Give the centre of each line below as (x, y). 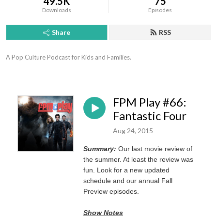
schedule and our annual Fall (128, 180)
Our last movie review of (155, 148)
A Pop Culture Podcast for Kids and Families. (69, 57)
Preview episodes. (111, 191)
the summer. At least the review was (138, 159)
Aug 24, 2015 (133, 130)
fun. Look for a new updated (126, 170)
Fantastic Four (150, 116)
